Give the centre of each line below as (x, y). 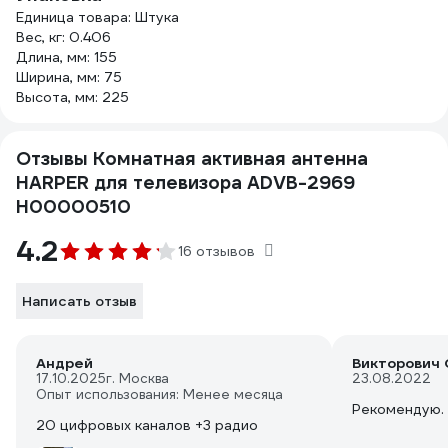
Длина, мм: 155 (66, 57)
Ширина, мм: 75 (69, 77)
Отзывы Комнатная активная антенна (192, 158)
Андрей (64, 363)
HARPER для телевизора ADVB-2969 (185, 182)
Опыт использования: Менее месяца (159, 394)
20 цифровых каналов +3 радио (147, 425)
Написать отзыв (79, 301)
